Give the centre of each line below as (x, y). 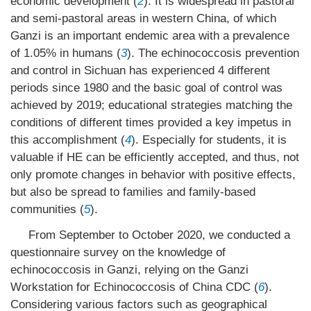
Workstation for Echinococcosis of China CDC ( (134, 287)
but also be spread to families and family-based (133, 192)
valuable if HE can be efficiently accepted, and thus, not (155, 157)
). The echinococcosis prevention (213, 53)
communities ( (47, 209)
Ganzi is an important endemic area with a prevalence (150, 36)
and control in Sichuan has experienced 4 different (140, 70)
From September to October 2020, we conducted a (159, 235)
